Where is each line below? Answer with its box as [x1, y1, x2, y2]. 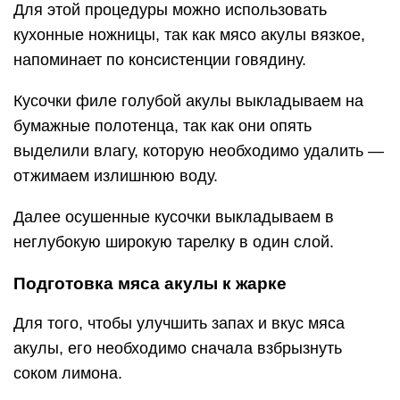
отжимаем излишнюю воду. [13, 167, 218, 185]
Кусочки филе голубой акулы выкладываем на [13, 92, 363, 110]
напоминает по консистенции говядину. [13, 51, 306, 69]
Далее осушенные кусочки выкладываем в [13, 208, 334, 226]
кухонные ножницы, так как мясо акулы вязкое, [13, 26, 365, 44]
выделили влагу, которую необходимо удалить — [13, 142, 384, 160]
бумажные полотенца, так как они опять [13, 117, 312, 135]
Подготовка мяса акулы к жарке [13, 274, 287, 293]
